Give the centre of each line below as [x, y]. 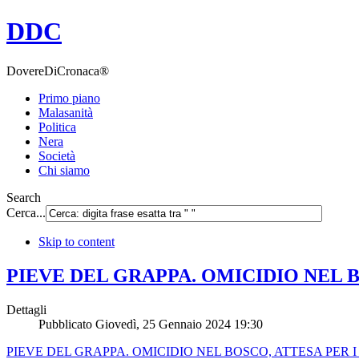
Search [24, 197]
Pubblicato [67, 324]
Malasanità [66, 112]
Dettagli [26, 309]
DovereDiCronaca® [58, 71]
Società [57, 155]
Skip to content [77, 241]
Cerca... [26, 212]
